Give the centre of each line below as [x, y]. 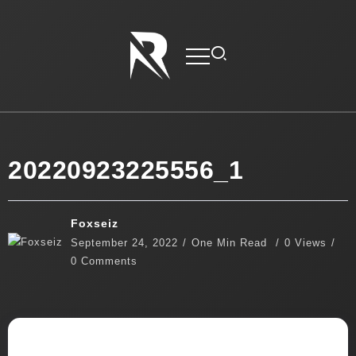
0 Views [306, 242]
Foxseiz [95, 223]
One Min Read [231, 242]
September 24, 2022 [124, 242]
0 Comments [104, 261]
